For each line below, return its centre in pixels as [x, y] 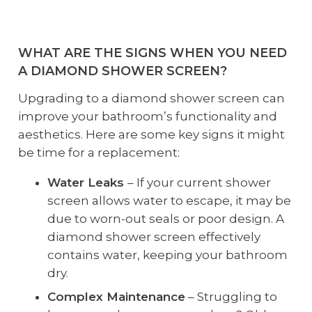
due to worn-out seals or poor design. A [166, 218]
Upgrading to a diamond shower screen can [151, 98]
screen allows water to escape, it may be [169, 200]
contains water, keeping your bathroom [167, 255]
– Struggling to [231, 297]
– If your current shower [199, 182]
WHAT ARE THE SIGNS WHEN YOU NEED [152, 53]
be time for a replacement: [99, 152]
